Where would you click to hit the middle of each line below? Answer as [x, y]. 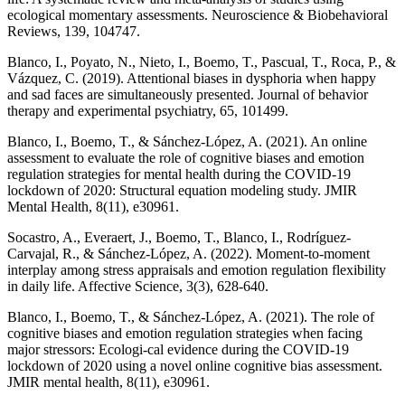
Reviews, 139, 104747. [74, 32]
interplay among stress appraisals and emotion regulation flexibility [197, 270]
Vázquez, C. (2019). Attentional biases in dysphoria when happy [192, 79]
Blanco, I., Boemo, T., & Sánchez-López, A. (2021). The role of [191, 317]
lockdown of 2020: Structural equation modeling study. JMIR [182, 191]
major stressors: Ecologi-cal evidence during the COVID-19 [178, 350]
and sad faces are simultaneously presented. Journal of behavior [188, 95]
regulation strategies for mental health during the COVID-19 [179, 174]
